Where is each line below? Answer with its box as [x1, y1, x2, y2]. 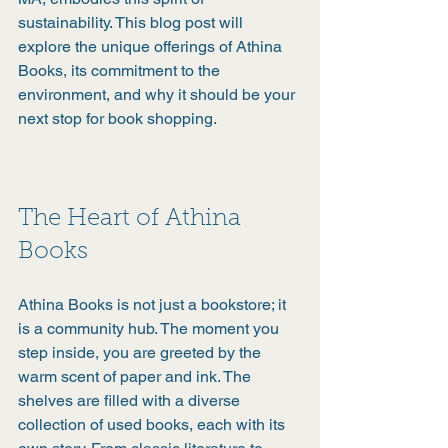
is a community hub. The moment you [18, 319, 283, 338]
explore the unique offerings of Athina [18, 37, 286, 56]
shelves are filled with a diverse [18, 391, 244, 410]
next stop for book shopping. [18, 109, 217, 128]
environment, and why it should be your [18, 85, 299, 104]
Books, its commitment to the [18, 61, 224, 80]
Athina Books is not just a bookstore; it [18, 295, 290, 314]
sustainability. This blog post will [18, 13, 247, 32]
